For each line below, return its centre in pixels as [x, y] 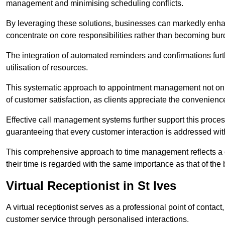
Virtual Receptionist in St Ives [91, 186]
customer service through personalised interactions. [97, 219]
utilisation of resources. [47, 68]
